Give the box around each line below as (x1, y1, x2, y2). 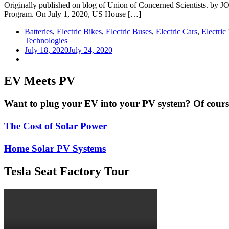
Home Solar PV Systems (4, 143, 106, 154)
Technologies (25, 36, 67, 45)
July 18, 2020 (25, 45, 68, 55)
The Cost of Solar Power (4, 121, 107, 131)
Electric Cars (156, 27, 197, 36)
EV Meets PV (4, 74, 75, 88)
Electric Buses (106, 27, 152, 36)
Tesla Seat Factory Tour (4, 164, 130, 178)
